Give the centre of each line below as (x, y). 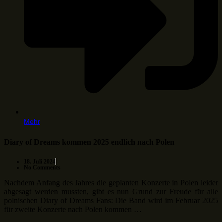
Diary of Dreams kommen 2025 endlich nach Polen (89, 142)
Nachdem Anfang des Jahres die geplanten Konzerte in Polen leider (111, 182)
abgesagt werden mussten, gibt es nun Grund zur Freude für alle (111, 191)
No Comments (42, 167)
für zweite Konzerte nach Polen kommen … (73, 209)
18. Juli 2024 (40, 161)
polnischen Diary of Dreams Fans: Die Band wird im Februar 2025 (111, 200)
